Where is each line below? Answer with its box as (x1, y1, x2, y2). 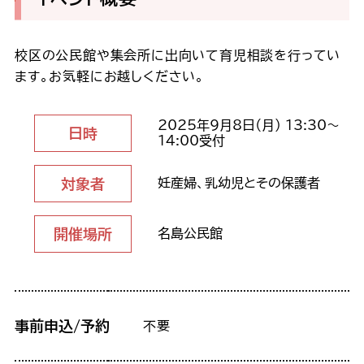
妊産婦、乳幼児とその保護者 (157, 175, 320, 189)
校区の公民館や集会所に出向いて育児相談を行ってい (14, 48, 341, 62)
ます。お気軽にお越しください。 (14, 69, 205, 83)
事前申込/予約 (14, 318, 110, 333)
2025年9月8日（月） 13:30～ (157, 118, 340, 132)
